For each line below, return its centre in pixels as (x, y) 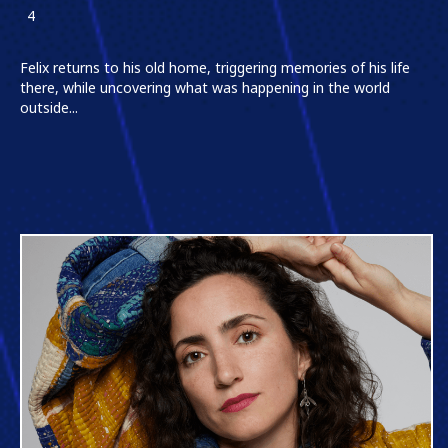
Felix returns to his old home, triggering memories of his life (215, 68)
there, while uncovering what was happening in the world (205, 88)
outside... (49, 108)
